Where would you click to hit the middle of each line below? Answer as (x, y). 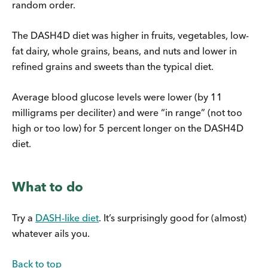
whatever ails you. (52, 234)
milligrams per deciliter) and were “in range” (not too (127, 113)
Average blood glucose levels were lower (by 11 (117, 97)
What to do (48, 187)
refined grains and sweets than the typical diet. (113, 67)
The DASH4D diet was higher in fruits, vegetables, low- (130, 36)
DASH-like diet (67, 218)
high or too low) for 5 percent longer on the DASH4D (128, 128)
